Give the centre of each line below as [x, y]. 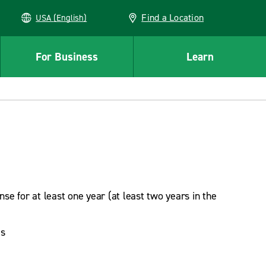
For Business [67, 56]
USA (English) [70, 18]
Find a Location [172, 18]
